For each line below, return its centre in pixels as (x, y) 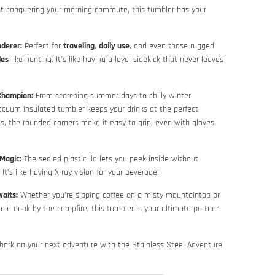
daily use (114, 46)
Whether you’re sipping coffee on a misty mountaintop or (119, 195)
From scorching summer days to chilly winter (112, 96)
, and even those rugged (172, 46)
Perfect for (43, 46)
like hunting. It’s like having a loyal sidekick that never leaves (116, 60)
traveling (79, 46)
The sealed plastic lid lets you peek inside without (110, 159)
